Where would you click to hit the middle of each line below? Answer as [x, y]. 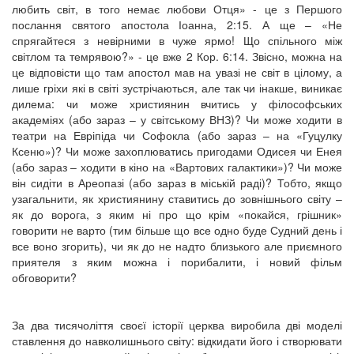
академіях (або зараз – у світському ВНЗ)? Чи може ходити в [177, 119]
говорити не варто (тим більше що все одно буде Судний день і [177, 230]
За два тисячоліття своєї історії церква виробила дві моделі [177, 324]
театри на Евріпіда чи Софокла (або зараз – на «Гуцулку [177, 135]
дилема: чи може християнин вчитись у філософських [177, 103]
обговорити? [44, 277]
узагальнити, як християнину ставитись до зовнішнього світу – [177, 198]
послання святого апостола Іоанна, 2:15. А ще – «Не [177, 24]
